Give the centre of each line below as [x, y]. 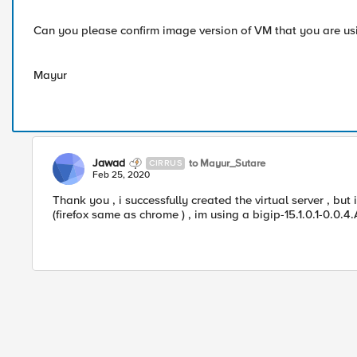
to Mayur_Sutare [227, 163]
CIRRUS [165, 163]
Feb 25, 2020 [121, 175]
